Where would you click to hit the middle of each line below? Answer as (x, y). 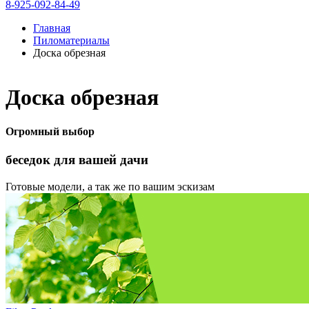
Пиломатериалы (71, 40)
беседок (30, 160)
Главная (52, 28)
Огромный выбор (50, 131)
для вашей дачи (101, 160)
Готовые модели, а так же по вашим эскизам (110, 186)
